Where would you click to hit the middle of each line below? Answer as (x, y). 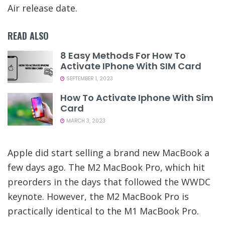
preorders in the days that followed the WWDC (109, 182)
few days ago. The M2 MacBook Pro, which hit (106, 167)
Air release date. (42, 8)
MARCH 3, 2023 (85, 121)
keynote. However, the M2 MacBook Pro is (98, 196)
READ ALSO (28, 35)
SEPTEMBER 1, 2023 (89, 78)
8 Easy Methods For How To (123, 55)
